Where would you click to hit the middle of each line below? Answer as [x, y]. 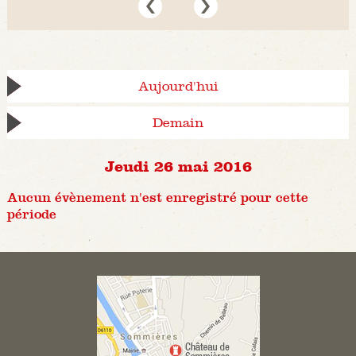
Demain [178, 123]
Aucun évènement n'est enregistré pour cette [157, 198]
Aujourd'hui [178, 87]
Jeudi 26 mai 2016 [178, 166]
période [31, 215]
